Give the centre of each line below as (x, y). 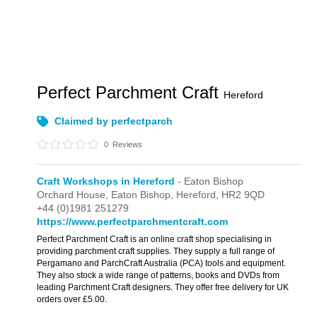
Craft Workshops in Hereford (106, 181)
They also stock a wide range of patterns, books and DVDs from (158, 275)
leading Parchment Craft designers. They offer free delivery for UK (163, 287)
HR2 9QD (243, 195)
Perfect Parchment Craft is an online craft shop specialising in (155, 239)
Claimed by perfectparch (114, 121)
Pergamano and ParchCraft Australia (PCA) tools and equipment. (162, 263)
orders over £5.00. (72, 299)
